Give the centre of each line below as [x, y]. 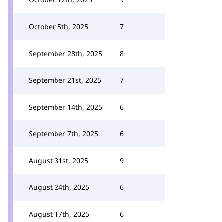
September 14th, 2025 [65, 107]
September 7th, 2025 [63, 134]
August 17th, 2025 [59, 214]
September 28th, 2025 [65, 53]
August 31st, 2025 [58, 160]
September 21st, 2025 [65, 80]
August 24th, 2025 [59, 187]
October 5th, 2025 [58, 27]
